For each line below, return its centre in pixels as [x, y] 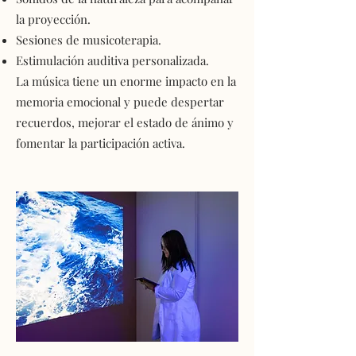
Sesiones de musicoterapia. [89, 40]
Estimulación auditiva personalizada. [112, 60]
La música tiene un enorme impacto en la [126, 81]
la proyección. [53, 19]
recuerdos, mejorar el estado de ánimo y [125, 122]
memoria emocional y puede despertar [120, 102]
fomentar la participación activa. [101, 143]
